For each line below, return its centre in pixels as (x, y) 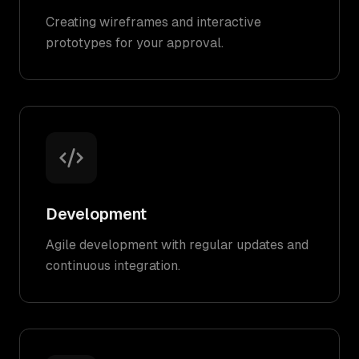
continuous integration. (113, 266)
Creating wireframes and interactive (153, 22)
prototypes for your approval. (135, 43)
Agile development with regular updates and (177, 245)
